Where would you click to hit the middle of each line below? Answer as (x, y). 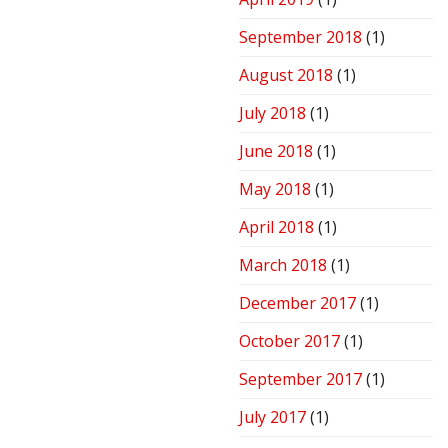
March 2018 (283, 265)
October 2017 (289, 341)
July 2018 (272, 113)
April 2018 (276, 227)
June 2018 (276, 151)
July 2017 (272, 417)
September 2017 (300, 379)
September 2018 (300, 37)
